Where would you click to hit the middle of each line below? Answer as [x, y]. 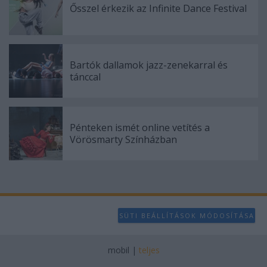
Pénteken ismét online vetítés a [140, 128]
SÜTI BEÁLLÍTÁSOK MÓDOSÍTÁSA [187, 215]
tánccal [85, 77]
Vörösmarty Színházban [123, 140]
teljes [149, 250]
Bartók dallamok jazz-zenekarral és [149, 65]
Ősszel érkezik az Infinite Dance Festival [158, 9]
